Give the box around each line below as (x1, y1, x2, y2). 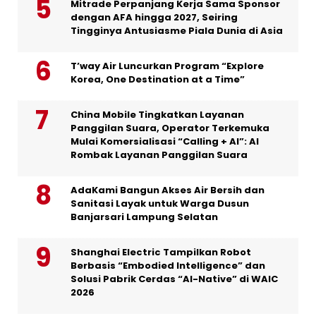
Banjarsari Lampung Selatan (71, 209, 218, 224)
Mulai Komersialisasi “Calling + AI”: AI (71, 134, 259, 148)
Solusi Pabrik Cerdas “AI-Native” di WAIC (71, 272, 278, 286)
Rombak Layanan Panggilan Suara (71, 147, 248, 162)
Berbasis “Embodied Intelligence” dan (71, 258, 265, 272)
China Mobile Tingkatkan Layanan (71, 107, 244, 121)
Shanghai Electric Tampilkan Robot (71, 245, 251, 259)
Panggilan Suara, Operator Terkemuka (71, 121, 269, 135)
